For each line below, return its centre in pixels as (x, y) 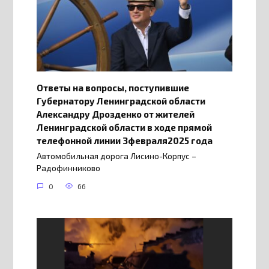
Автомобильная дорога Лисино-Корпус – (116, 156)
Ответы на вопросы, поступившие (113, 87)
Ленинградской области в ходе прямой (124, 127)
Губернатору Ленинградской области (121, 101)
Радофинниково (68, 168)
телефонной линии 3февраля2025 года (124, 140)
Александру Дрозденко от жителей (115, 114)
